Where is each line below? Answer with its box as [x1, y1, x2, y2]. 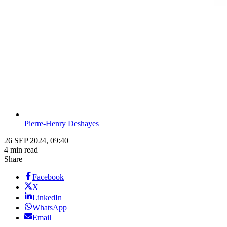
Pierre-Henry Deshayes [24, 119, 99, 128]
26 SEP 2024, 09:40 [4, 136, 68, 145]
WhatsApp [32, 203, 67, 212]
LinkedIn [32, 193, 62, 202]
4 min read [4, 145, 38, 155]
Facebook [32, 173, 64, 182]
